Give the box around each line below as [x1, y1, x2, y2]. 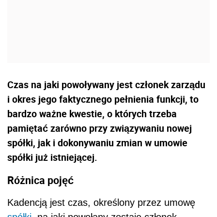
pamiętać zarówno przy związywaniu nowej [7, 121, 192, 135]
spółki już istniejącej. [7, 150, 97, 164]
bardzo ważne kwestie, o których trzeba [7, 107, 177, 120]
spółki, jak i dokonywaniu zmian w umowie [7, 136, 187, 149]
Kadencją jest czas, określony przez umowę [7, 197, 195, 208]
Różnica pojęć [7, 172, 74, 187]
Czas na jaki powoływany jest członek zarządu [7, 77, 205, 91]
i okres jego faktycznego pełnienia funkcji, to [7, 92, 199, 106]
